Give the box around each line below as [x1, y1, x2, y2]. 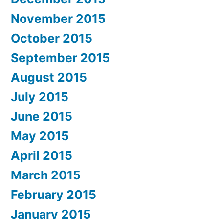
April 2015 [11, 148, 72, 163]
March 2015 [11, 168, 81, 183]
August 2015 [11, 70, 87, 85]
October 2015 [11, 31, 92, 46]
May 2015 [11, 129, 69, 144]
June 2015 [11, 109, 72, 124]
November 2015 [11, 11, 106, 26]
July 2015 [11, 89, 68, 105]
